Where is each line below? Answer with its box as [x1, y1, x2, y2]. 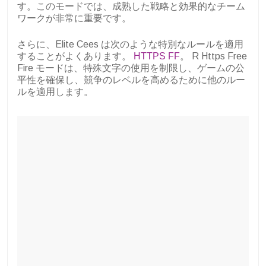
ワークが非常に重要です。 [17, 12, 131, 23]
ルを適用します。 [17, 86, 93, 97]
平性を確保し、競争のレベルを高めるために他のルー [17, 74, 245, 85]
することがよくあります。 [17, 50, 134, 61]
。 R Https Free [180, 50, 247, 61]
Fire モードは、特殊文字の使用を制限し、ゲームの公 [17, 62, 245, 73]
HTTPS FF [134, 50, 180, 61]
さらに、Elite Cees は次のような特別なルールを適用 [17, 39, 243, 49]
